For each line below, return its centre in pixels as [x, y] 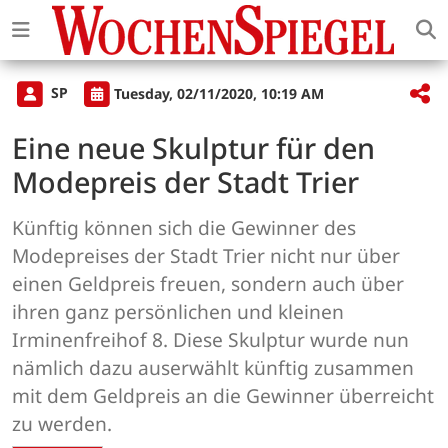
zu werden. [62, 424]
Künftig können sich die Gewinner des [184, 228]
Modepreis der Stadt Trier [185, 182]
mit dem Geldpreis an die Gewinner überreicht [223, 396]
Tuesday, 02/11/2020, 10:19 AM [219, 93]
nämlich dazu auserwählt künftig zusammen [213, 368]
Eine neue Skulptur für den [193, 148]
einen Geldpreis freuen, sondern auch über [208, 284]
